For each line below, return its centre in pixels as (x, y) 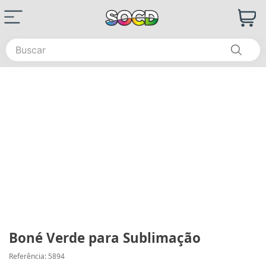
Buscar (21, 43)
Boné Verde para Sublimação (105, 238)
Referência (27, 256)
